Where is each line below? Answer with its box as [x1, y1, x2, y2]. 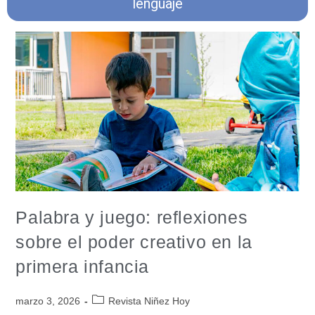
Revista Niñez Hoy [108, 295, 191, 307]
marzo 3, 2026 [15, 295, 81, 307]
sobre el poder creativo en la [15, 231, 252, 252]
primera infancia [15, 256, 150, 276]
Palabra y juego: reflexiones [15, 207, 248, 227]
